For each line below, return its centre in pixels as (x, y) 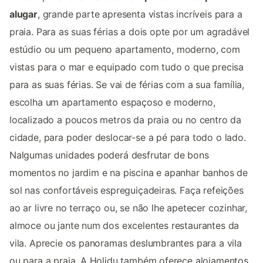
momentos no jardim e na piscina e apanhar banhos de (129, 172)
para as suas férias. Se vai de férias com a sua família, (127, 84)
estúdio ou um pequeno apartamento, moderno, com (125, 49)
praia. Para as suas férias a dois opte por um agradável (130, 31)
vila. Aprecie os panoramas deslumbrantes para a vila (126, 243)
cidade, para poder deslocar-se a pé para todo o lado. (128, 137)
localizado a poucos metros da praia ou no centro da (126, 119)
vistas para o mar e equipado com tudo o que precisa (127, 67)
